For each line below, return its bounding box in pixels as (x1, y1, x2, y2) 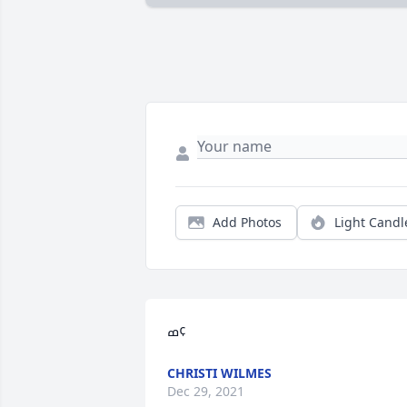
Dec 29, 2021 (167, 382, 244, 401)
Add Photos (213, 213, 282, 232)
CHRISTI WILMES (167, 364, 272, 382)
